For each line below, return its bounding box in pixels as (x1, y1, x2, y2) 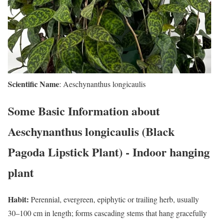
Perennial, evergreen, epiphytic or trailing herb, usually (29, 194, 199, 204)
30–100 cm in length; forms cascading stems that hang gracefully (8, 207, 207, 218)
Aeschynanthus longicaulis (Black (8, 122, 175, 140)
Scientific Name (8, 78, 59, 89)
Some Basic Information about (8, 102, 160, 119)
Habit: (8, 193, 29, 205)
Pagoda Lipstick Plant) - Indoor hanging (8, 143, 210, 160)
